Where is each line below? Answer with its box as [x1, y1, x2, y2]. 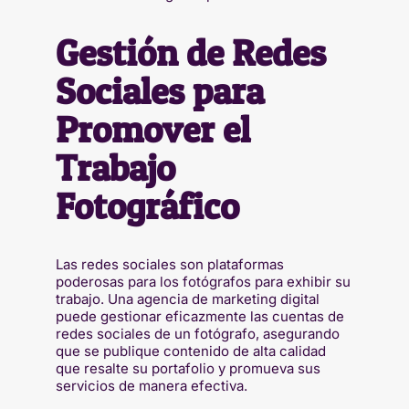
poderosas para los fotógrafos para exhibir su [55, 272, 351, 290]
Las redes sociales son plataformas [55, 255, 284, 273]
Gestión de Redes [55, 29, 326, 75]
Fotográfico [55, 183, 239, 228]
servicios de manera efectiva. [55, 376, 247, 394]
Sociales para [55, 68, 264, 113]
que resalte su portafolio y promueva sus [55, 359, 320, 377]
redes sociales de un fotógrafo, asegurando [55, 324, 340, 342]
